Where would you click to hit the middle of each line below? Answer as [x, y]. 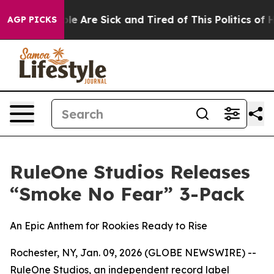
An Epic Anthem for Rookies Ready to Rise [109, 226]
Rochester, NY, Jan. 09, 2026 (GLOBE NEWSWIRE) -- [133, 253]
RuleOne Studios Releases [130, 172]
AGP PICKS [32, 20]
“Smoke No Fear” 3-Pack [127, 194]
